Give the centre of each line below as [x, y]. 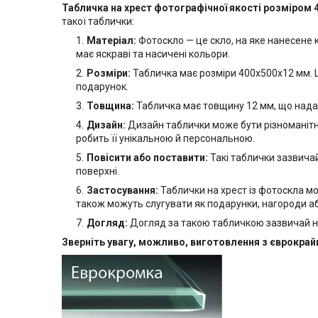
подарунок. [102, 86]
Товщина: [110, 105]
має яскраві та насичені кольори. [153, 54]
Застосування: [122, 190]
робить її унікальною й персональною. [165, 138]
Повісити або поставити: [147, 157]
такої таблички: [98, 21]
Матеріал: [111, 40]
